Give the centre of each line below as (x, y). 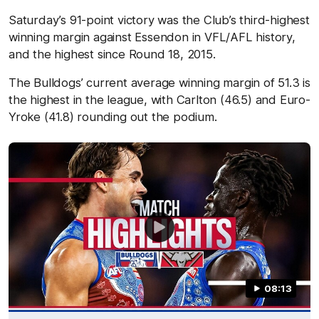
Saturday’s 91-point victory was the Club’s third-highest (159, 20)
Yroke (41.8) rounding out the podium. (113, 116)
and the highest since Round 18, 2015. (112, 54)
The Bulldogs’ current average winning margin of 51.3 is (159, 82)
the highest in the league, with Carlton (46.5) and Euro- (159, 99)
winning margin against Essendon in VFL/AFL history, (152, 37)
